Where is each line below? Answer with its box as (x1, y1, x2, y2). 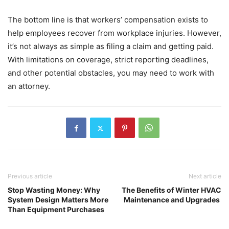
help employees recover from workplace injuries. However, (8, 28, 221, 38)
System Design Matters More (8, 195, 108, 204)
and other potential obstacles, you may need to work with (8, 68, 214, 78)
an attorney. (8, 81, 50, 91)
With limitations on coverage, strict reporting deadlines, (8, 55, 209, 65)
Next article (189, 172, 221, 180)
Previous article (8, 172, 52, 180)
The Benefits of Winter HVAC (122, 186, 221, 195)
